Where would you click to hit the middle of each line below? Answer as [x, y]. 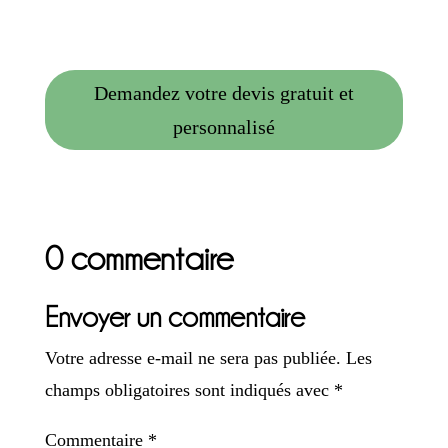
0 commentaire [138, 258]
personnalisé [223, 126]
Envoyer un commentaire [174, 317]
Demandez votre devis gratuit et [223, 92]
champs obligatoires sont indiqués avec [189, 389]
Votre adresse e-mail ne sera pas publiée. [192, 357]
